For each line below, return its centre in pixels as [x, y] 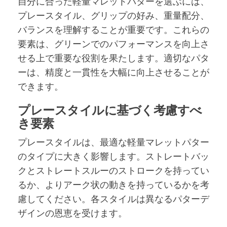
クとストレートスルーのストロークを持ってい [113, 170]
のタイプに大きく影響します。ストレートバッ [113, 156]
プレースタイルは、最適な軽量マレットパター [113, 142]
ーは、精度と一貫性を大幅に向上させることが [113, 72]
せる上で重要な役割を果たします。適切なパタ [113, 58]
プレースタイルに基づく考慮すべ [110, 109]
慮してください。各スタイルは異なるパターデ [113, 198]
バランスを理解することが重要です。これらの [113, 29]
